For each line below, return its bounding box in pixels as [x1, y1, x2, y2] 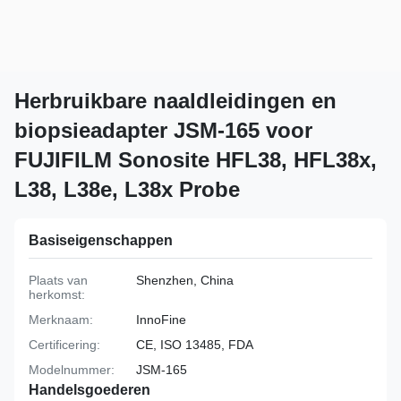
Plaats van [29, 273, 88, 287]
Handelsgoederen [29, 382, 150, 397]
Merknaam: [29, 312, 93, 327]
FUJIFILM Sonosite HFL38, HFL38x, [14, 148, 377, 172]
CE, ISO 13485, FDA [136, 337, 253, 352]
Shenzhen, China [136, 273, 234, 287]
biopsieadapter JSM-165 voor [14, 118, 312, 142]
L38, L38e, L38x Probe [14, 177, 240, 201]
